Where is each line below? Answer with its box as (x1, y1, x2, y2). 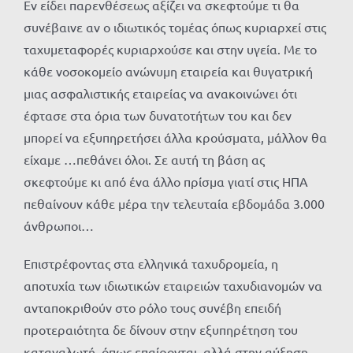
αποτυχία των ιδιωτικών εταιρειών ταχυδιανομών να (24, 277, 322, 294)
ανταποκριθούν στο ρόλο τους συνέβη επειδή (24, 299, 281, 316)
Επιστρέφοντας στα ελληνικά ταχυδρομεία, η (24, 255, 278, 272)
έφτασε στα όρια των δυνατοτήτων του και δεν (24, 107, 292, 124)
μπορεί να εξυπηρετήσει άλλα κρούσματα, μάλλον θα (24, 129, 327, 146)
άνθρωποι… (24, 217, 94, 234)
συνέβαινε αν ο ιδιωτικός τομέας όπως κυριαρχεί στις (24, 19, 326, 35)
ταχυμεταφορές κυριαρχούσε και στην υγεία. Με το (24, 41, 317, 58)
